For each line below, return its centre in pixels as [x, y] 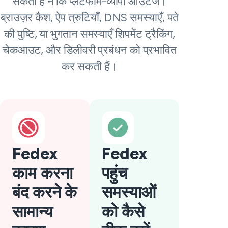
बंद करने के [45, 192]
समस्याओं [129, 192]
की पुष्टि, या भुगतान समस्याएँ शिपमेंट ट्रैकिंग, [90, 34]
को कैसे [123, 212]
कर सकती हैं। [90, 66]
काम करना [42, 173]
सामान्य [33, 212]
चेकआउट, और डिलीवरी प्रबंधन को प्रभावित [90, 50]
